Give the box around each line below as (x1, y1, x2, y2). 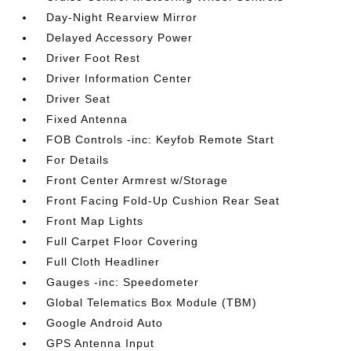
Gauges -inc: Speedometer (46, 276, 200, 288)
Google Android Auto (46, 317, 164, 329)
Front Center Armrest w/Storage (46, 174, 229, 186)
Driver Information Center (46, 72, 193, 85)
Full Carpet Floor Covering (46, 235, 199, 248)
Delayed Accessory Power (46, 31, 194, 44)
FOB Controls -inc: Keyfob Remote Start (46, 133, 275, 146)
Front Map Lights (46, 215, 144, 227)
